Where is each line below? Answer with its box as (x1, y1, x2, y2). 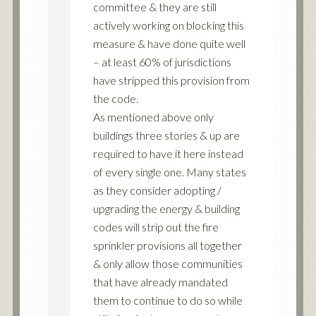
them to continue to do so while (92, 293, 243, 307)
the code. (92, 91, 138, 105)
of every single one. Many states (92, 164, 246, 178)
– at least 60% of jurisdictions (92, 54, 231, 68)
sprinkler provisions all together (92, 238, 242, 252)
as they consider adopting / (92, 183, 221, 197)
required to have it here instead (92, 146, 243, 160)
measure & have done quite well (92, 36, 245, 50)
